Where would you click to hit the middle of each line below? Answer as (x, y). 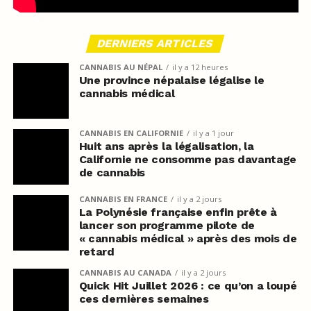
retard (96, 251)
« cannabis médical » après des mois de (188, 238)
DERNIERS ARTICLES (156, 43)
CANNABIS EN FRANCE (123, 199)
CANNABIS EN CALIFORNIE (131, 133)
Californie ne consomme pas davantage (188, 159)
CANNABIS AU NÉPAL (120, 67)
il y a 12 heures (200, 67)
